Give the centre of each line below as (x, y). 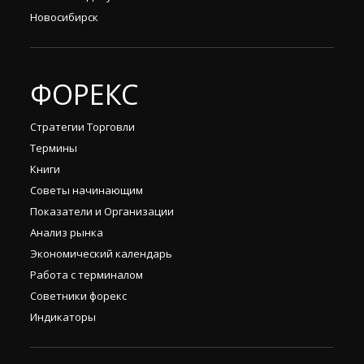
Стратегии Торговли (82, 126)
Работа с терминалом (87, 274)
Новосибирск (64, 17)
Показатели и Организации (102, 211)
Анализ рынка (67, 232)
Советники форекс (78, 295)
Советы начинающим (87, 190)
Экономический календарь (101, 253)
